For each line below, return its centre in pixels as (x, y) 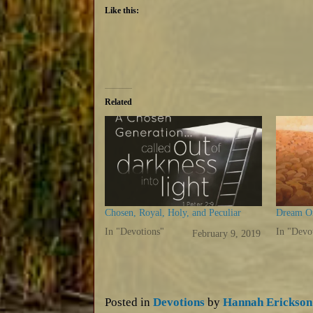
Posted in (129, 303)
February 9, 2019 (226, 233)
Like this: (122, 11)
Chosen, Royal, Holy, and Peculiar (173, 212)
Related (119, 102)
